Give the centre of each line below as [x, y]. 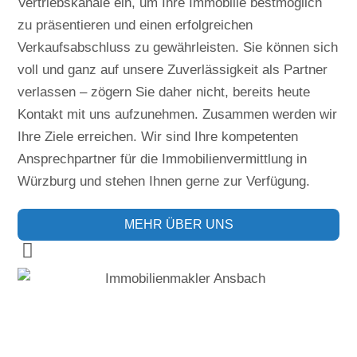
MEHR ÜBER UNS [178, 224]
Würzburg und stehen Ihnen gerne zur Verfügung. [164, 181]
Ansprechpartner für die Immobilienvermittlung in [163, 159]
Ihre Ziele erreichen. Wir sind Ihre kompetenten [158, 137]
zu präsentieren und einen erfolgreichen [135, 25]
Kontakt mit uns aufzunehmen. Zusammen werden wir [178, 114]
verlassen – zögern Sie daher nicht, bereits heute [164, 92]
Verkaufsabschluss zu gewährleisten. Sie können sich [178, 47]
